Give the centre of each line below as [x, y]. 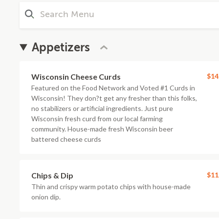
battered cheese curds [66, 139]
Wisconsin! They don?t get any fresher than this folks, [114, 98]
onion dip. [46, 197]
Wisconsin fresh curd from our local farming [97, 119]
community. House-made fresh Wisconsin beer [102, 129]
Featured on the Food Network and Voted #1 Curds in [113, 88]
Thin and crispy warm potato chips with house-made [111, 186]
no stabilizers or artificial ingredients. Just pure [102, 108]
